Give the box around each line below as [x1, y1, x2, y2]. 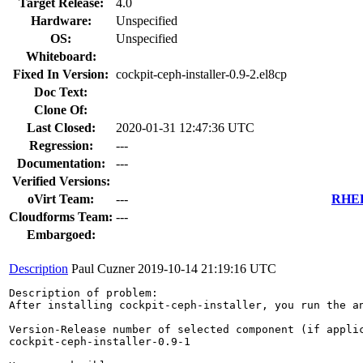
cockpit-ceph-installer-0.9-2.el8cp [116, 66, 287, 81]
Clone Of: [34, 102, 88, 117]
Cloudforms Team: [9, 209, 113, 224]
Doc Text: [34, 84, 88, 99]
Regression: [28, 138, 93, 152]
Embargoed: [26, 227, 96, 241]
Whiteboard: [25, 49, 96, 63]
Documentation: [16, 156, 105, 170]
